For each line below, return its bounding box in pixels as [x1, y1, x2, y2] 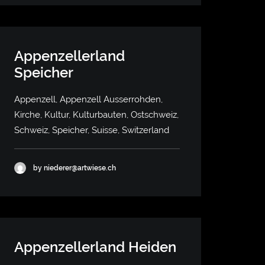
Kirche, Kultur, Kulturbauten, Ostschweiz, [14, 109, 179, 120]
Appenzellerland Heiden [14, 238, 176, 256]
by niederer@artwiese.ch [33, 163, 116, 172]
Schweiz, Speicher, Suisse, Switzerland [14, 125, 169, 135]
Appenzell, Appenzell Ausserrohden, [14, 94, 163, 105]
